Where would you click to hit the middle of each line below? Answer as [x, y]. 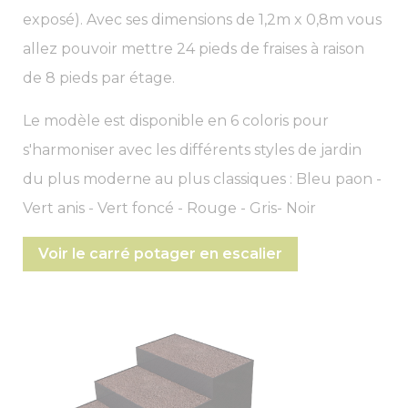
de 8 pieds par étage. [99, 77]
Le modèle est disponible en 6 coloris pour [176, 120]
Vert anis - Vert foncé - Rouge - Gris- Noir [169, 208]
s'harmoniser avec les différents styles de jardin [192, 149]
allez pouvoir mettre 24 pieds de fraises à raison [194, 48]
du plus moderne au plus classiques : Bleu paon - [202, 178]
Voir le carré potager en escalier [160, 253]
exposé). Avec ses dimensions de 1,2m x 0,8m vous [202, 19]
